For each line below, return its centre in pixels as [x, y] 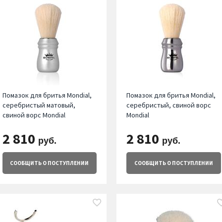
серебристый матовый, [39, 105]
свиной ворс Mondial [34, 115]
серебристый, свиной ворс [169, 105]
